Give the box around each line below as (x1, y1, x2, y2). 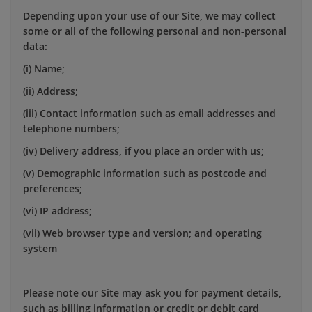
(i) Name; (22, 61, 65, 75)
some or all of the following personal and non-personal (22, 24, 286, 38)
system (22, 241, 57, 255)
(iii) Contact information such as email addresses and (22, 106, 276, 120)
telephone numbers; (22, 121, 120, 135)
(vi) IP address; (22, 203, 92, 217)
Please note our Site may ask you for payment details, (22, 286, 281, 299)
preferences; (22, 181, 82, 195)
